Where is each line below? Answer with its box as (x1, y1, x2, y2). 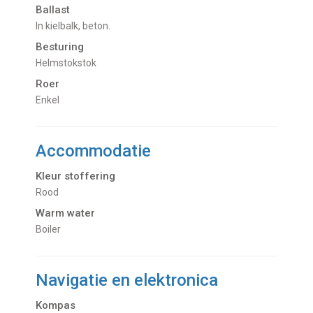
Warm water (36, 207, 96, 220)
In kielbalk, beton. (38, 20, 111, 32)
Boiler (42, 224, 61, 235)
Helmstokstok (42, 57, 97, 69)
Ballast (36, 3, 71, 17)
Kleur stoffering (36, 170, 116, 183)
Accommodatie (36, 141, 152, 161)
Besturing (36, 41, 85, 54)
